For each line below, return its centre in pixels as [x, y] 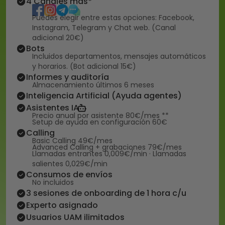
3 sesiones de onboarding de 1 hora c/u [106, 193]
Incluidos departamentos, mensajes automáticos [119, 56]
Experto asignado [62, 205]
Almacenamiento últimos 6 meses [93, 85]
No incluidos [53, 182]
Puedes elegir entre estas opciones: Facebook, [113, 18]
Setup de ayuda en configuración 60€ [100, 122]
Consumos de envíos [69, 175]
